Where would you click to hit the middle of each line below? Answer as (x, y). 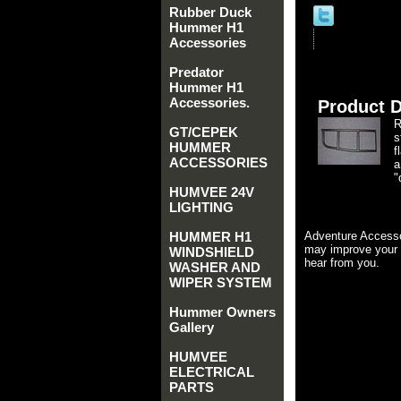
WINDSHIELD (212, 252)
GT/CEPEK (204, 132)
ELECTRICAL (212, 372)
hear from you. (342, 263)
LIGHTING (201, 207)
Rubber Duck (210, 12)
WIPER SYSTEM (221, 282)
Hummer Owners (222, 312)
